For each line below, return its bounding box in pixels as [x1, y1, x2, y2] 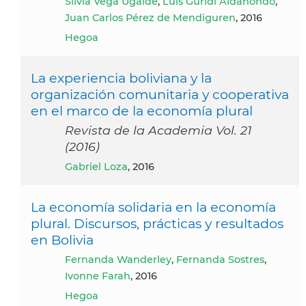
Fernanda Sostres [176, 253, 264, 266]
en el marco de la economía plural [31, 102, 253, 120]
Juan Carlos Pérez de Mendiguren [65, 12, 236, 25]
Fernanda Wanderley [71, 253, 171, 266]
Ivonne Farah [65, 270, 130, 283]
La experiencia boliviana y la [31, 70, 212, 87]
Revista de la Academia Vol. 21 [65, 123, 251, 138]
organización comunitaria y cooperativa [31, 86, 289, 103]
